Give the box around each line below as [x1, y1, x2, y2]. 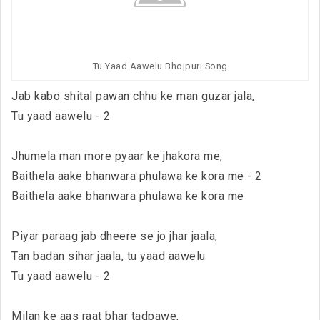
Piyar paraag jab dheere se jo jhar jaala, [11, 229, 218, 243]
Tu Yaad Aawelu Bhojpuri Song [92, 60, 228, 71]
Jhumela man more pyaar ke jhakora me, [11, 149, 223, 163]
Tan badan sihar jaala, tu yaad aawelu [11, 249, 206, 263]
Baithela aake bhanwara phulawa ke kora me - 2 [11, 169, 262, 183]
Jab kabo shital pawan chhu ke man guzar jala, [11, 89, 255, 103]
